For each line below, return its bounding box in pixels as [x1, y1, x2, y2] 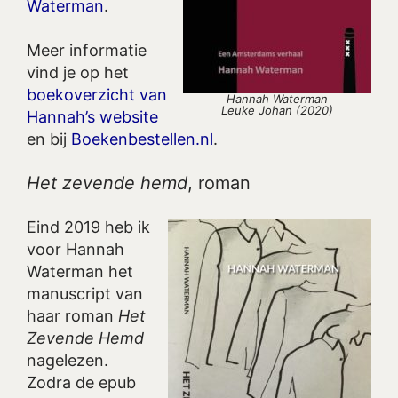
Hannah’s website [27, 107, 158, 127]
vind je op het [27, 63, 129, 83]
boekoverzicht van [27, 85, 167, 105]
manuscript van [27, 284, 143, 304]
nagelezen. [27, 351, 108, 370]
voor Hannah [27, 240, 124, 259]
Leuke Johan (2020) [221, 102, 333, 117]
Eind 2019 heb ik [27, 218, 150, 237]
